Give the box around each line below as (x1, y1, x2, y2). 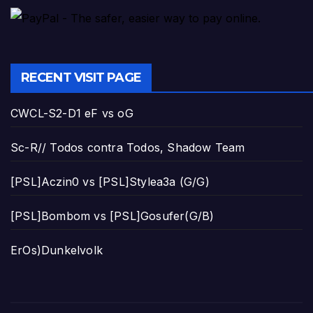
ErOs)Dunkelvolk (10, 243, 103, 258)
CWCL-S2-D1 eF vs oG (10, 106, 133, 121)
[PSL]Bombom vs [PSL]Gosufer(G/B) (10, 209, 214, 224)
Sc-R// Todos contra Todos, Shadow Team (10, 140, 245, 155)
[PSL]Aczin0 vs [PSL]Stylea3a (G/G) (10, 175, 210, 189)
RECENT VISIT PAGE (21, 70, 141, 86)
